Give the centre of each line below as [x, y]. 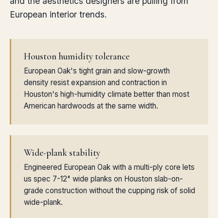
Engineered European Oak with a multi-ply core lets [109, 167]
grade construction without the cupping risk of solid [109, 191]
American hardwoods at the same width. [91, 106]
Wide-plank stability [62, 153]
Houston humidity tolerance [77, 56]
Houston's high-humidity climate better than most [107, 94]
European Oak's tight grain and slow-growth [97, 71]
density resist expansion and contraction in [95, 82]
